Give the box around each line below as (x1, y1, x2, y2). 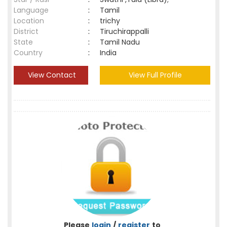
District (14, 26, 39, 36)
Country (14, 48, 43, 58)
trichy (100, 16, 124, 26)
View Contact (26, 70, 76, 80)
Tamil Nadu (100, 37, 140, 47)
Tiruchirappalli (100, 26, 153, 36)
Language (14, 5, 49, 15)
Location (14, 16, 44, 26)
